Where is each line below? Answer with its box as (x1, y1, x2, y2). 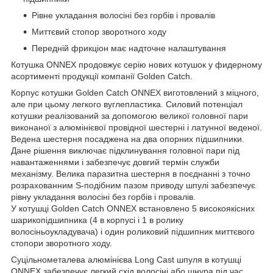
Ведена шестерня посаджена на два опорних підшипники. (11, 133, 244, 144)
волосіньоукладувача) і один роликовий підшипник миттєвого (11, 226, 255, 236)
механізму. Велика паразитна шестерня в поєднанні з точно (11, 168, 250, 179)
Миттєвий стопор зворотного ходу (32, 26, 166, 37)
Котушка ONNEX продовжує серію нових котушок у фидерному (11, 59, 262, 69)
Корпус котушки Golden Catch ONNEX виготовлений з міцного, (11, 87, 259, 97)
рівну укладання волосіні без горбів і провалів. (11, 191, 196, 202)
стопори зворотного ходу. (11, 238, 112, 248)
